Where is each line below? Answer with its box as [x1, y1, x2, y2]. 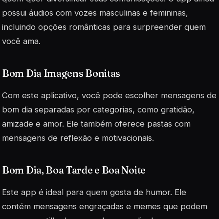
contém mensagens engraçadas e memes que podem [2, 201, 207, 212]
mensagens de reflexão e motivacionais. [2, 132, 154, 143]
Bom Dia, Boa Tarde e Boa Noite [2, 163, 146, 176]
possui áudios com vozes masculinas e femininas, [2, 7, 188, 18]
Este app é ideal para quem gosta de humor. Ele [2, 187, 186, 197]
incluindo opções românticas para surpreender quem [2, 22, 206, 32]
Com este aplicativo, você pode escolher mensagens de [2, 90, 217, 100]
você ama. [2, 36, 41, 46]
